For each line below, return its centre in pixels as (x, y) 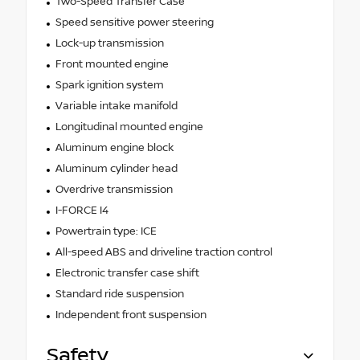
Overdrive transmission (114, 189)
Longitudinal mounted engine (129, 127)
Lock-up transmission (109, 43)
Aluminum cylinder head (116, 168)
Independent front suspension (131, 315)
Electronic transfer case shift (127, 273)
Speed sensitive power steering (134, 22)
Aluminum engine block (114, 147)
